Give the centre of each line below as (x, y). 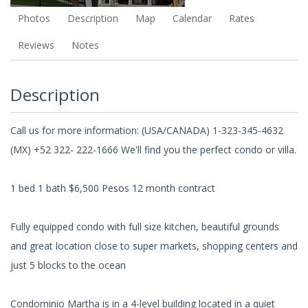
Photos (34, 19)
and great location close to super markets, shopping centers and (154, 246)
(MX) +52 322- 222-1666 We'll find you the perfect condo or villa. (153, 150)
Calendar (192, 19)
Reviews (36, 45)
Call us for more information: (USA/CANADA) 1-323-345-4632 (147, 131)
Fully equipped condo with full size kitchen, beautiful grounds (145, 227)
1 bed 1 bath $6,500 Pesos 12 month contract (113, 188)
